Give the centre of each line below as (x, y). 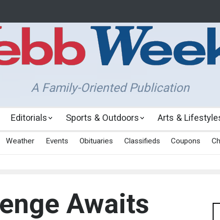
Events (57, 141)
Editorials (29, 118)
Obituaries (96, 141)
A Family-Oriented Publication (110, 88)
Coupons (186, 141)
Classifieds (142, 141)
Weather (20, 141)
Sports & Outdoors (102, 118)
